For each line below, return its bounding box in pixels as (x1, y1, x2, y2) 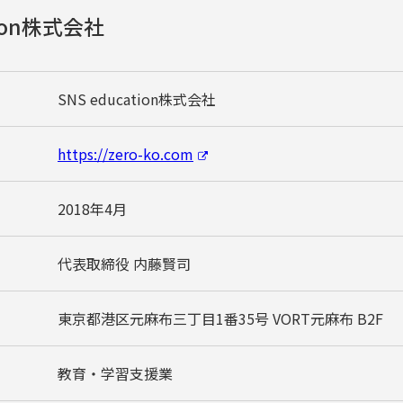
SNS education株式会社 (58, 87, 216, 110)
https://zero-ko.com (58, 142, 193, 165)
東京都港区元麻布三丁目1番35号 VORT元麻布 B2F (58, 307, 383, 329)
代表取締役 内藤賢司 (58, 252, 191, 274)
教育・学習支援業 (58, 362, 173, 384)
